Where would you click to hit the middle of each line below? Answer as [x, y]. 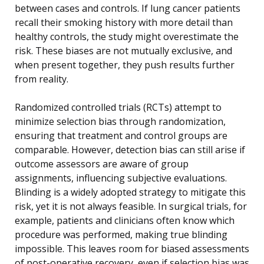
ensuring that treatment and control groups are [121, 135]
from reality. [42, 79]
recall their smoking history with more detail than [124, 22]
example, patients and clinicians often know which [125, 220]
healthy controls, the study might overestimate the [127, 36]
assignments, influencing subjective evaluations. [121, 178]
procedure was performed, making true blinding [121, 234]
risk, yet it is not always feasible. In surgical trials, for [131, 206]
